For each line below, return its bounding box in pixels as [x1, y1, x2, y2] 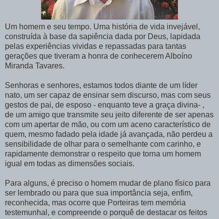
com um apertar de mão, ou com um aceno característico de [5, 120, 211, 129]
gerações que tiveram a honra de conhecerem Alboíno [5, 52, 192, 61]
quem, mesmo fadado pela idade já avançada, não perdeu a [5, 130, 213, 139]
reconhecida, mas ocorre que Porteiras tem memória [5, 198, 186, 207]
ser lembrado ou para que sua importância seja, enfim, [5, 189, 193, 197]
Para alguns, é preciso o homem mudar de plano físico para [5, 179, 211, 188]
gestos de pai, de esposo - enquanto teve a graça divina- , [5, 101, 204, 109]
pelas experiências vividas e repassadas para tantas [5, 42, 186, 51]
